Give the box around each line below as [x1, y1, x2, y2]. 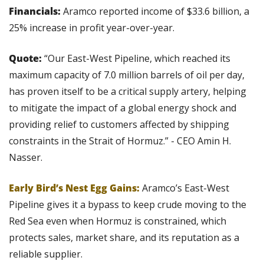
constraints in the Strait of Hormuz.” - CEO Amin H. [9, 134, 231, 147]
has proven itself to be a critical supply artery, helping [9, 84, 246, 98]
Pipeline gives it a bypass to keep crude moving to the [9, 197, 246, 211]
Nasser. [9, 150, 42, 164]
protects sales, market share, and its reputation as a [9, 230, 239, 244]
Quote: [9, 51, 42, 65]
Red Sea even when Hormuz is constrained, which [9, 214, 226, 227]
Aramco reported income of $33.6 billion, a [61, 4, 249, 18]
